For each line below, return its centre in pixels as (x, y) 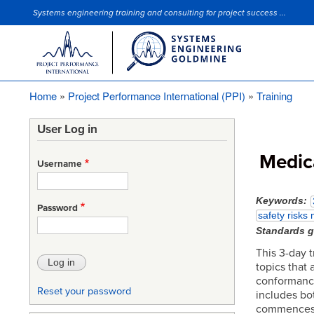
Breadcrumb (64, 109)
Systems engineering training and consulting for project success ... (159, 13)
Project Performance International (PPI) (157, 96)
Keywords (279, 200)
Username (60, 164)
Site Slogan (58, 18)
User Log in (67, 129)
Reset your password (84, 291)
